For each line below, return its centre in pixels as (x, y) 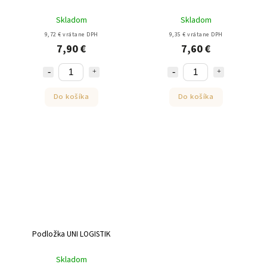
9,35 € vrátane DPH (196, 34)
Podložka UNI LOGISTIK (71, 234)
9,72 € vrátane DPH (71, 34)
